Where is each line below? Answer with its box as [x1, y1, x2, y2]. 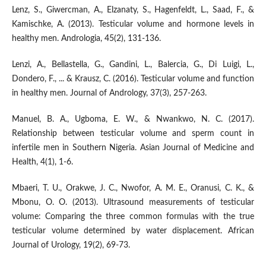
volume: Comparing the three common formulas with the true [11, 213, 255, 221]
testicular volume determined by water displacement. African [11, 227, 255, 236]
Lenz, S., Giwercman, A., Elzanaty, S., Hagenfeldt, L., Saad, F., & [11, 6, 255, 15]
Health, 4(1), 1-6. [11, 158, 73, 167]
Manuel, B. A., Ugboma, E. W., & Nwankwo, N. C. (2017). [11, 115, 255, 124]
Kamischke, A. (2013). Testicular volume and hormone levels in [11, 20, 255, 29]
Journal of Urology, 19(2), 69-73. [11, 241, 130, 250]
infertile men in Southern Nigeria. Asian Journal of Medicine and [11, 144, 255, 153]
